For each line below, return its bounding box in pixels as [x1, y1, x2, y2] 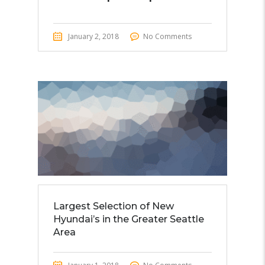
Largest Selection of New [53, 201, 174, 212]
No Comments [143, 31, 192, 41]
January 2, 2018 [68, 31, 119, 41]
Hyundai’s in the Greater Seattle [53, 214, 204, 225]
